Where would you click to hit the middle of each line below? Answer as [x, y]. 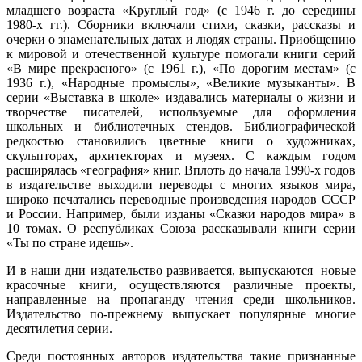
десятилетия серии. [59, 328]
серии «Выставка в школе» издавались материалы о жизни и [181, 97]
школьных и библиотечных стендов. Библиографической [181, 126]
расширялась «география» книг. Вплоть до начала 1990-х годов [181, 170]
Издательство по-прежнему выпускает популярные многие [181, 314]
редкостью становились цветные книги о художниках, [181, 141]
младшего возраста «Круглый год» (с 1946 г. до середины [181, 10]
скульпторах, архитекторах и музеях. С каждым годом [181, 155]
